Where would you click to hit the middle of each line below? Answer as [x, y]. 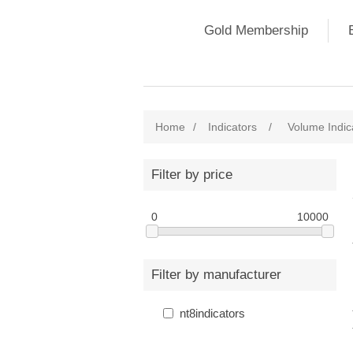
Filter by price [192, 175]
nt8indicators [212, 314]
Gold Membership [256, 30]
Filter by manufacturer [216, 275]
